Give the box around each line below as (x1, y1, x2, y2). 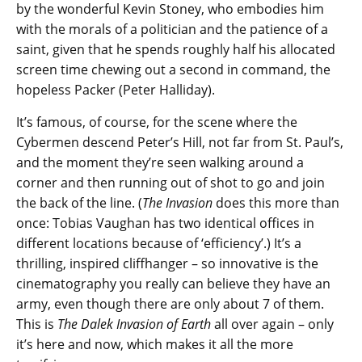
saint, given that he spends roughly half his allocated (16, 40, 335, 59)
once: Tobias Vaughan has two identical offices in (16, 214, 314, 233)
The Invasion (142, 194, 216, 213)
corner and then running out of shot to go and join (16, 174, 325, 192)
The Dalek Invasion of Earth (57, 315, 214, 334)
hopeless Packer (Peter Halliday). (16, 81, 215, 99)
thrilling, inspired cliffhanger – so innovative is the (16, 255, 318, 273)
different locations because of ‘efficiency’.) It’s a (16, 234, 301, 253)
